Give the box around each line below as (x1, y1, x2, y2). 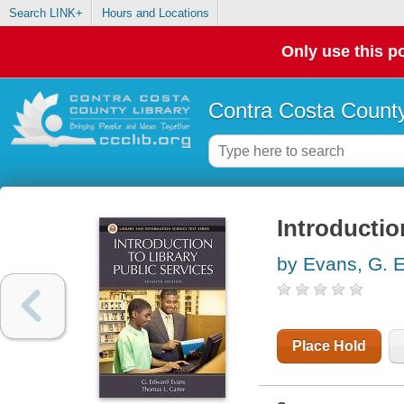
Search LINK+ (8, 6, 83, 21)
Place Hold (291, 338, 366, 354)
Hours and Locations (101, 6, 209, 21)
